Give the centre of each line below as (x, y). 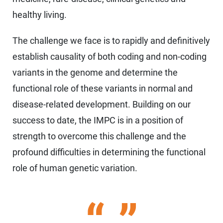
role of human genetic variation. (75, 168)
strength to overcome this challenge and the (99, 136)
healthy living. (40, 15)
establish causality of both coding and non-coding (110, 57)
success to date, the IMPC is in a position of (98, 120)
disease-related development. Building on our (102, 105)
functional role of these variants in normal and (103, 89)
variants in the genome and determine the (95, 73)
